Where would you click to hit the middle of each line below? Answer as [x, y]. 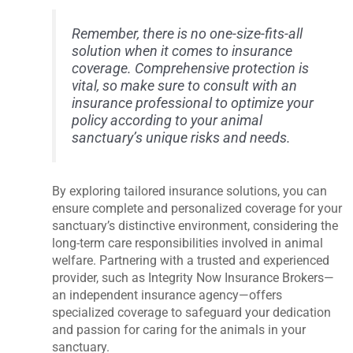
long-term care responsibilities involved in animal [188, 243]
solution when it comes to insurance [182, 51]
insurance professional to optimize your [193, 103]
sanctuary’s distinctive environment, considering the [195, 226]
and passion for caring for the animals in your [179, 330]
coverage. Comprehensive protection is [191, 68]
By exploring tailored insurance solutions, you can [190, 191]
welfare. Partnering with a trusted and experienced [191, 261]
